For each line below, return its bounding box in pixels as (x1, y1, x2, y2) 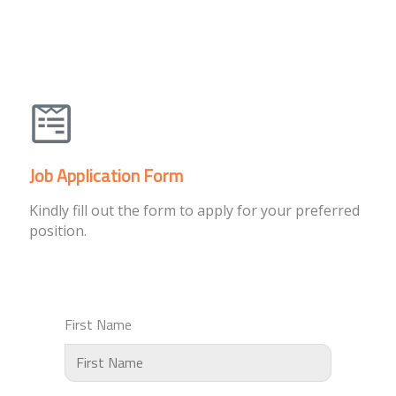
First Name (64, 313, 132, 335)
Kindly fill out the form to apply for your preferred (28, 200, 360, 220)
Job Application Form (28, 161, 183, 189)
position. (28, 220, 87, 240)
